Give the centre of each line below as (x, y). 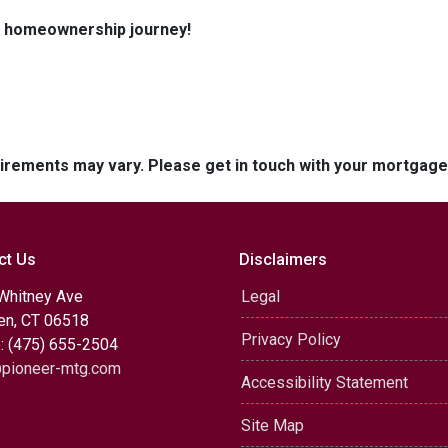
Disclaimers (283, 259)
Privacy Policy (291, 339)
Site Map (272, 425)
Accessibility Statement (324, 382)
